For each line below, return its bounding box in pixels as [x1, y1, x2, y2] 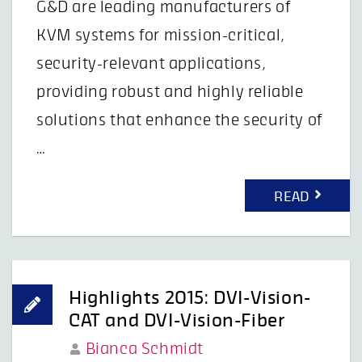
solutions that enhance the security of [36, 112, 322, 129]
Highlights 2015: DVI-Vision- [69, 288, 311, 308]
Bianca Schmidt [85, 340, 204, 357]
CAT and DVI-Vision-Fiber [69, 310, 285, 330]
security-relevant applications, [36, 56, 267, 73]
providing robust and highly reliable [36, 84, 304, 101]
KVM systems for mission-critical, [36, 27, 285, 44]
